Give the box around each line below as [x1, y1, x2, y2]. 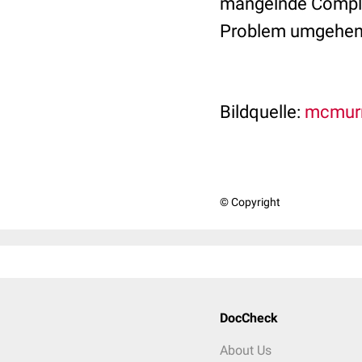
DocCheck [220, 310, 278, 326]
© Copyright [220, 196, 280, 208]
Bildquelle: [220, 102, 301, 122]
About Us [220, 343, 271, 358]
